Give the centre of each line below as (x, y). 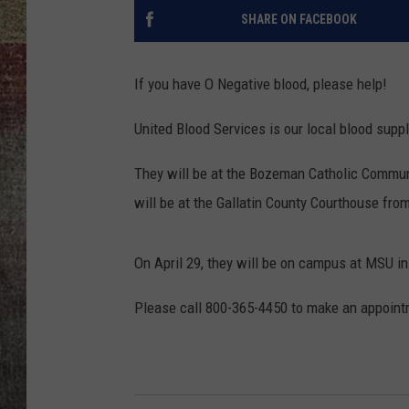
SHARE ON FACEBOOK (299, 20)
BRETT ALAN (364, 37)
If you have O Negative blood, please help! (261, 84)
